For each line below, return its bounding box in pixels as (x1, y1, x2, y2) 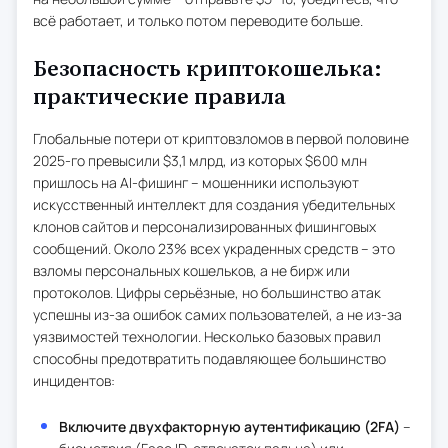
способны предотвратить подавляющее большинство (33, 349, 386, 368)
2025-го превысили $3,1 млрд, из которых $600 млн (33, 151, 367, 170)
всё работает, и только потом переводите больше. (33, 11, 363, 30)
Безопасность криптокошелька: (33, 56, 382, 83)
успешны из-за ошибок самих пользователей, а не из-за (33, 305, 402, 324)
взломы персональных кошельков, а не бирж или (33, 261, 350, 280)
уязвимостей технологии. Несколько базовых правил (33, 327, 381, 346)
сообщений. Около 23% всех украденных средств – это (33, 239, 395, 258)
